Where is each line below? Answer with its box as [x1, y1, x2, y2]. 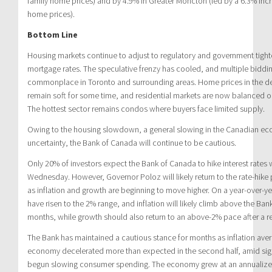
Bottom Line [27, 29, 78, 40]
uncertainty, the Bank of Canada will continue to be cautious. [27, 137, 236, 148]
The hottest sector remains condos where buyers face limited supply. [27, 103, 265, 114]
